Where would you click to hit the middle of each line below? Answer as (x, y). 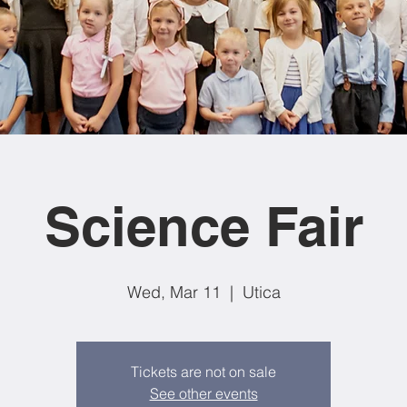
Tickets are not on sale (203, 372)
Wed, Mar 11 (174, 292)
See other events (203, 393)
